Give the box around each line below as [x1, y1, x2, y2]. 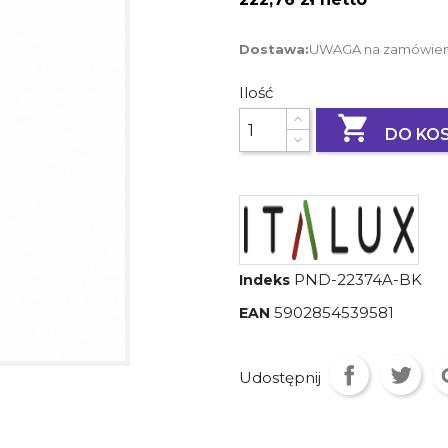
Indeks [239, 271, 290, 289]
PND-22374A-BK [294, 270, 422, 289]
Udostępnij [239, 367, 321, 387]
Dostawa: [239, 41, 309, 57]
